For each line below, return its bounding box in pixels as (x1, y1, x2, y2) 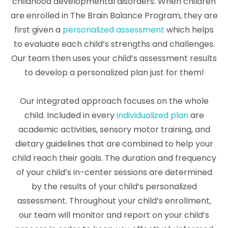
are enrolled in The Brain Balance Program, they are (10, 9, 218, 21)
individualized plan (116, 109, 188, 121)
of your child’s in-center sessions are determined (16, 166, 212, 178)
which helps (164, 23, 214, 36)
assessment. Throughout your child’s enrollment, (17, 194, 211, 207)
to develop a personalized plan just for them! (24, 66, 204, 78)
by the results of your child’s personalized (31, 180, 197, 192)
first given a (14, 23, 63, 36)
